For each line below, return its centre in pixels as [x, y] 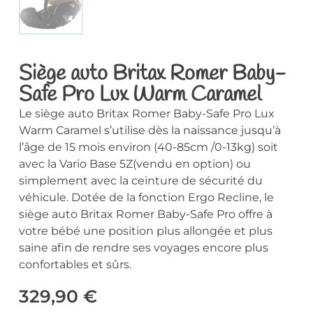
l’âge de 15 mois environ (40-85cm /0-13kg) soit [148, 147]
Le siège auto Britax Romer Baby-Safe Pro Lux [146, 114]
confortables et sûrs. [75, 265]
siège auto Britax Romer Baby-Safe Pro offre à [145, 214]
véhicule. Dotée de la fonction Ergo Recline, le [146, 198]
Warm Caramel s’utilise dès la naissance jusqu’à [150, 131]
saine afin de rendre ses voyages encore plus [143, 248]
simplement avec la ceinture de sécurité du [140, 181]
